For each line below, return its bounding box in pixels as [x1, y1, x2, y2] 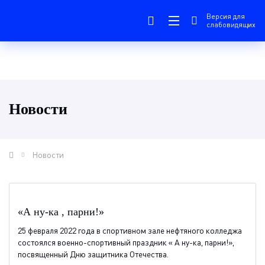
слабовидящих [206, 20, 256, 29]
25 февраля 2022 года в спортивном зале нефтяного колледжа [18, 225, 242, 235]
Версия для [206, 12, 245, 21]
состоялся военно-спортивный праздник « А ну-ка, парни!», [18, 237, 234, 247]
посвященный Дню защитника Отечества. [18, 249, 169, 259]
